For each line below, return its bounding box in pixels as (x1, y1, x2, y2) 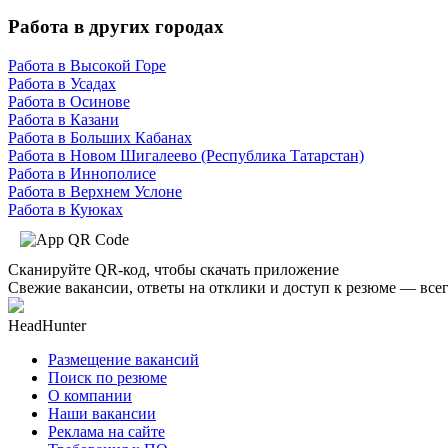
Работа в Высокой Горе (8, 56, 166, 74)
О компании (48, 386, 132, 404)
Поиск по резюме (48, 368, 167, 386)
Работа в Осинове (8, 92, 130, 110)
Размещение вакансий (48, 350, 199, 368)
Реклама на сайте (48, 422, 165, 440)
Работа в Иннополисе (8, 164, 156, 182)
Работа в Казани (8, 110, 119, 128)
